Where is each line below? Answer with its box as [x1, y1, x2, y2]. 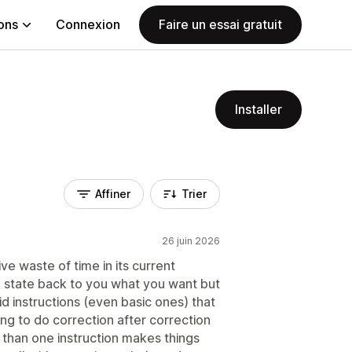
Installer [235, 101, 282, 117]
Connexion [56, 16, 120, 32]
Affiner [95, 187, 130, 200]
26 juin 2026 [162, 235, 220, 247]
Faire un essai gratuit [159, 16, 282, 32]
